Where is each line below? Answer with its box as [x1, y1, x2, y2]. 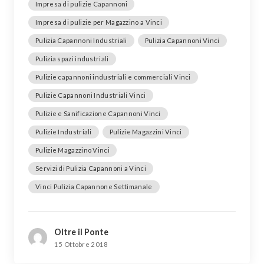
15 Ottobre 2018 [54, 240, 108, 248]
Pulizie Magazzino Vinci [35, 146, 110, 154]
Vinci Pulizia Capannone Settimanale [35, 182, 153, 190]
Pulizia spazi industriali [35, 54, 109, 62]
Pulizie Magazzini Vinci [109, 127, 182, 136]
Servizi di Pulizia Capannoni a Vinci [35, 164, 146, 172]
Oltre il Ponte [54, 226, 108, 237]
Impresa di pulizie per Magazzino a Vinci [35, 18, 162, 26]
